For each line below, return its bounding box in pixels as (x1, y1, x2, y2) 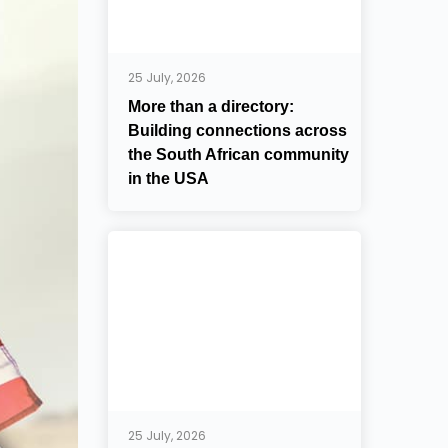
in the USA (128, 170, 210, 187)
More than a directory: (128, 98, 295, 115)
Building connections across (128, 122, 348, 139)
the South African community (128, 146, 350, 163)
